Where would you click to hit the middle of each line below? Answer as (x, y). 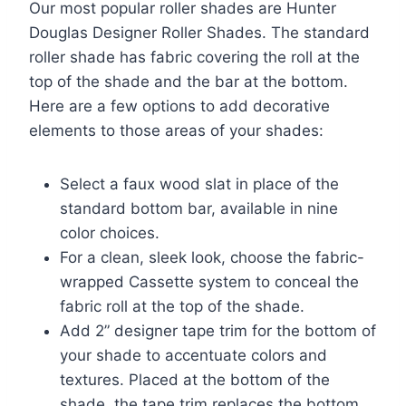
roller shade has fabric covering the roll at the (194, 58)
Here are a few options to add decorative (179, 106)
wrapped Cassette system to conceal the (209, 282)
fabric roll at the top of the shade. (182, 307)
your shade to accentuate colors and (193, 356)
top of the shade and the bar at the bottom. (188, 82)
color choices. (110, 233)
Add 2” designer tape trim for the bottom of (218, 331)
